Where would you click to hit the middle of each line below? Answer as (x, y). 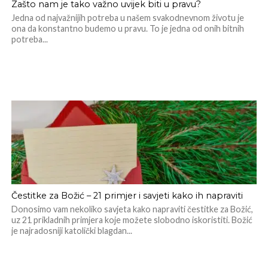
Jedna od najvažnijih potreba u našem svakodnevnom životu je (127, 18)
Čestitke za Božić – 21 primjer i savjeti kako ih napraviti (127, 196)
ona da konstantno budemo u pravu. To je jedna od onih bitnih (127, 28)
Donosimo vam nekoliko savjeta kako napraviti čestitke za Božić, (132, 209)
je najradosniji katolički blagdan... (71, 231)
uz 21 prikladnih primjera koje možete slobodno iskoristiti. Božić (132, 220)
